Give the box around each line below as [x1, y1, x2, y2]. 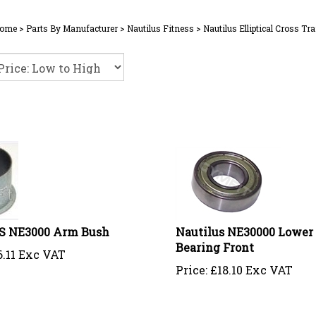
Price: [175, 257, 207, 272]
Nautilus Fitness [127, 23, 194, 34]
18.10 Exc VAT [217, 257, 293, 272]
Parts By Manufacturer [26, 23, 118, 34]
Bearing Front [175, 234, 254, 249]
